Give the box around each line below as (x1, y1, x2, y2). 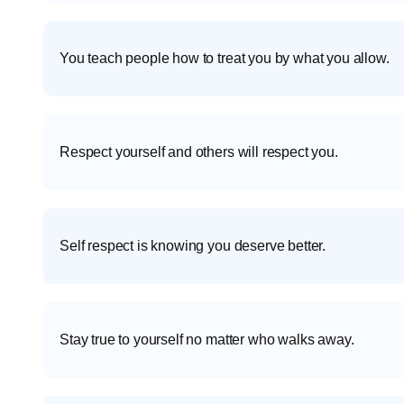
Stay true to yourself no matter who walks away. (60, 332, 354, 348)
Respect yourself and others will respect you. (60, 144, 338, 161)
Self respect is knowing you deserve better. (60, 238, 326, 254)
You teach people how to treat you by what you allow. (60, 50, 390, 67)
